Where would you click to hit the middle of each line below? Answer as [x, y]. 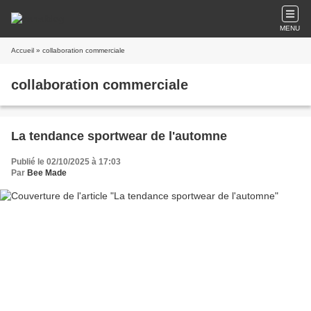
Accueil [23, 50]
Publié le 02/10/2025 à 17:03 [66, 162]
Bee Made [47, 173]
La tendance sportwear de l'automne [119, 136]
